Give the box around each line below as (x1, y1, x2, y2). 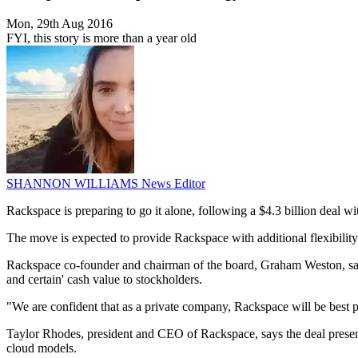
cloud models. (6, 341, 77, 356)
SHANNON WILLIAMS (6, 177, 141, 191)
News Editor (141, 177, 205, 191)
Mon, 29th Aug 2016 (6, 17, 113, 31)
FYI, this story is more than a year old (6, 31, 197, 46)
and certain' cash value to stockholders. (6, 272, 202, 287)
